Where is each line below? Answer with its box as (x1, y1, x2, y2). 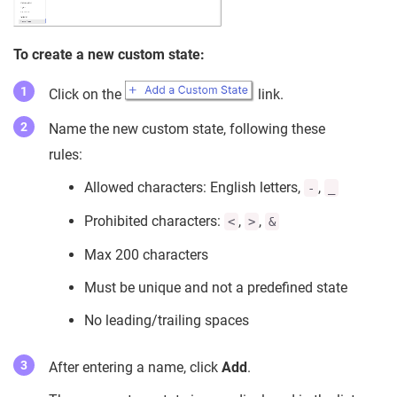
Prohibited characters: (84, 213, 224, 230)
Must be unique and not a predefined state (84, 279, 347, 297)
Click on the (49, 86, 125, 104)
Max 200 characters (84, 246, 208, 264)
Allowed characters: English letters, (84, 179, 304, 197)
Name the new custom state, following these (49, 121, 325, 138)
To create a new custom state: (13, 46, 205, 64)
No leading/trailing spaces (84, 312, 249, 330)
